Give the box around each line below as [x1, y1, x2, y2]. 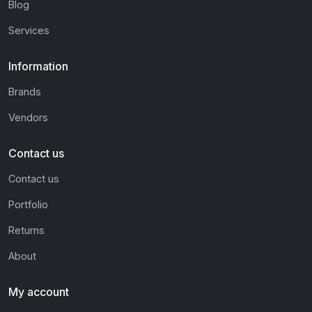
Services [8, 24, 49, 37]
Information [8, 59, 68, 74]
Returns [8, 224, 45, 237]
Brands [8, 86, 41, 98]
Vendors [8, 111, 48, 124]
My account [8, 285, 69, 299]
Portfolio [8, 198, 48, 211]
